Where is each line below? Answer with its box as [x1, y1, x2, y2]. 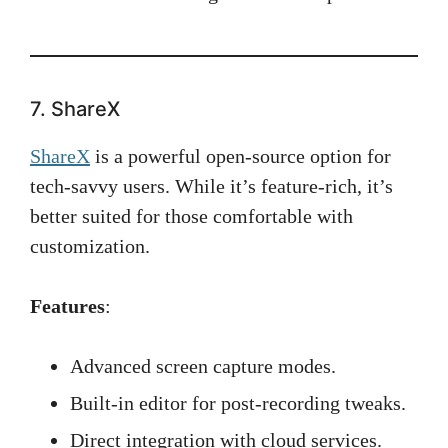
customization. [30, 235, 150, 257]
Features [30, 295, 105, 317]
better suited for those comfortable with [30, 205, 353, 227]
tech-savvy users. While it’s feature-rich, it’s [30, 175, 393, 197]
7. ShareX [30, 97, 120, 121]
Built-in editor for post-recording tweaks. [70, 392, 406, 414]
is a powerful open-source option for [90, 145, 391, 167]
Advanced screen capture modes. [70, 355, 336, 377]
